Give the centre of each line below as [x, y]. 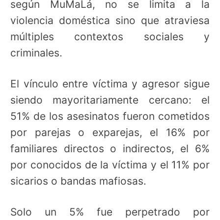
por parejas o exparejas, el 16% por [110, 132]
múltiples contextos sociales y [110, 37]
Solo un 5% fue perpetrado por [110, 212]
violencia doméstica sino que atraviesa [110, 21]
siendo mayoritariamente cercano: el [110, 100]
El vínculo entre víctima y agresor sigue [110, 83]
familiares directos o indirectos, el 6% [110, 148]
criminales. [36, 53]
